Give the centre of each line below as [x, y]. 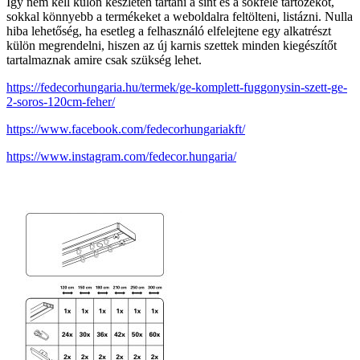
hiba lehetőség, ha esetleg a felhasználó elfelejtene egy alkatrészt [169, 31]
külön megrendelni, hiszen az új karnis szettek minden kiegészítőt [172, 46]
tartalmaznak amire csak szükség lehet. [104, 60]
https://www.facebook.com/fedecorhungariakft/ [126, 129]
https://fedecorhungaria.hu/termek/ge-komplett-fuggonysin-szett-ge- [177, 88]
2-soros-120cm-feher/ [61, 102]
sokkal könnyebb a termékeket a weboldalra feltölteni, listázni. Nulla [180, 17]
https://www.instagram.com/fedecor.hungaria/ [121, 157]
